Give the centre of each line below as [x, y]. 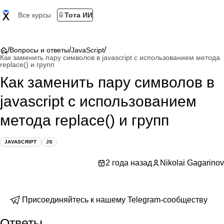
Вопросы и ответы [39, 50]
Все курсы [34, 15]
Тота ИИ [78, 15]
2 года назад [129, 163]
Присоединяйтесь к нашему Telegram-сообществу [115, 200]
